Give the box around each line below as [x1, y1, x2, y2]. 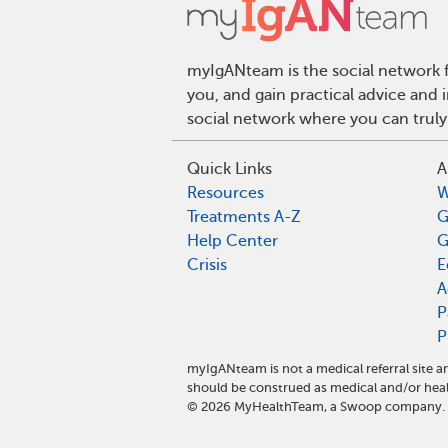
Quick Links [187, 160, 272, 179]
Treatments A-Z [187, 208, 301, 227]
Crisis [187, 256, 227, 275]
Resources [187, 184, 264, 203]
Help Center [187, 232, 278, 251]
